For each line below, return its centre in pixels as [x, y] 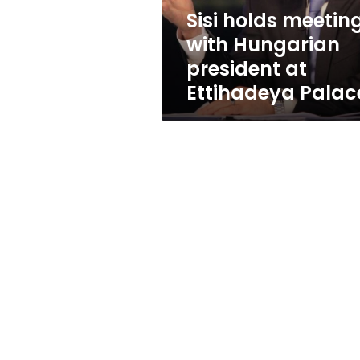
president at [247, 69]
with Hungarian [263, 45]
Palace [180, 23]
